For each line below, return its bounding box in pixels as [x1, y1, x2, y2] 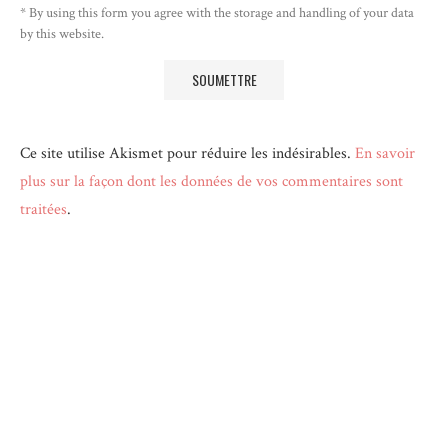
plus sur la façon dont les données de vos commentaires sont [20, 171, 403, 192]
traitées [20, 199, 67, 220]
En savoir [355, 143, 415, 164]
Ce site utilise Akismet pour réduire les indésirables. [20, 143, 355, 164]
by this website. [20, 25, 104, 43]
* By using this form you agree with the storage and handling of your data [20, 4, 414, 22]
